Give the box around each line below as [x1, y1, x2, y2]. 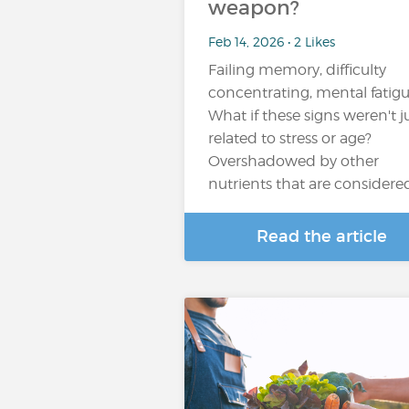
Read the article [256, 226, 387, 246]
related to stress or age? [208, 130, 372, 147]
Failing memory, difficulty [208, 61, 386, 79]
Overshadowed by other [208, 152, 379, 170]
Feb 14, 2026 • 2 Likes [208, 33, 335, 49]
